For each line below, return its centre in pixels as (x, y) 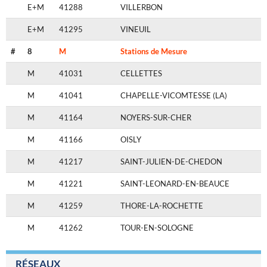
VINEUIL (136, 30)
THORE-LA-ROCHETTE (162, 206)
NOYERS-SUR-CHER (156, 118)
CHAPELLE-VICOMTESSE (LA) (174, 96)
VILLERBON (142, 7)
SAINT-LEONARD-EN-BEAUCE (175, 184)
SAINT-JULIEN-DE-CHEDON (171, 162)
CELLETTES (141, 74)
